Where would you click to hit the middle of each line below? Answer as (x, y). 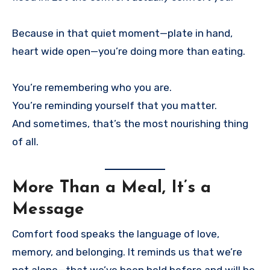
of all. (25, 141)
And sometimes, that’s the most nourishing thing (130, 123)
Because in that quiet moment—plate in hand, (122, 33)
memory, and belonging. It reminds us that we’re (127, 252)
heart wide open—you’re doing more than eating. (129, 51)
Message (48, 210)
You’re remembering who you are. (92, 87)
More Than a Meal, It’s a (111, 188)
